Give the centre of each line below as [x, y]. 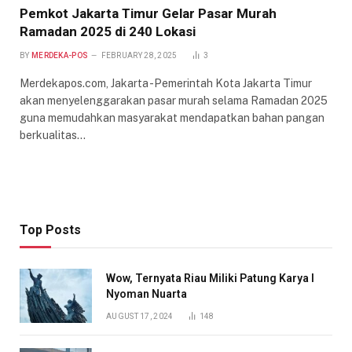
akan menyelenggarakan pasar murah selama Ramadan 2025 [174, 100]
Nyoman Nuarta [147, 293]
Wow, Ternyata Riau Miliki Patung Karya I [210, 278]
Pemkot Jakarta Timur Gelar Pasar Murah [148, 13]
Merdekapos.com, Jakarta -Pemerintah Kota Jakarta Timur [166, 83]
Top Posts [50, 229]
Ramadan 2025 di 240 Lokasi [108, 31]
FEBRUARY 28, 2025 [139, 55]
